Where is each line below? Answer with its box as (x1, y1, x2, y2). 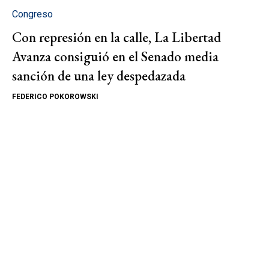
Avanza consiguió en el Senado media (12, 47, 219, 65)
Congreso (12, 8, 53, 20)
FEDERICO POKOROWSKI (12, 92, 98, 101)
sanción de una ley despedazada (12, 66, 186, 85)
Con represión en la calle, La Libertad (12, 28, 221, 46)
